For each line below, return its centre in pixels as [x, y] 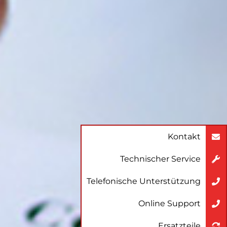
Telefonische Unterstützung [144, 181]
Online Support [169, 203]
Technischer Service [160, 159]
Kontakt [184, 136]
